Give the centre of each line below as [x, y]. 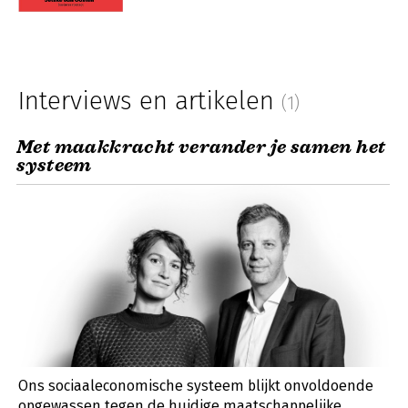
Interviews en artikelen [150, 101]
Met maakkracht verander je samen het [201, 147]
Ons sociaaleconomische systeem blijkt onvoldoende [196, 385]
